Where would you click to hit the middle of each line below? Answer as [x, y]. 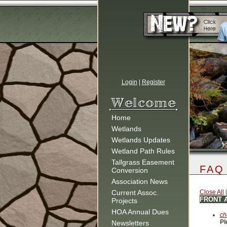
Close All [212, 192]
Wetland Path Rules [143, 151]
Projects [124, 201]
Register [153, 82]
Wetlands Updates [141, 140]
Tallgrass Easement [143, 162]
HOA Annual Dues [140, 212]
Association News [139, 181]
